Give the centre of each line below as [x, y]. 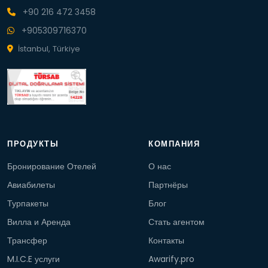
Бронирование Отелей [52, 166]
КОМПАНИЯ [174, 144]
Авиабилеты [31, 185]
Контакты [166, 240]
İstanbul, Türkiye [49, 49]
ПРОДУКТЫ [33, 144]
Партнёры [168, 185]
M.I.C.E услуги [33, 259]
